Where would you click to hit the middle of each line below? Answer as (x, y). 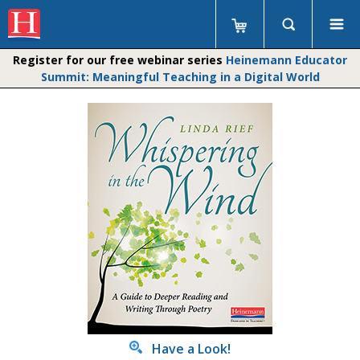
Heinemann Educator (286, 60)
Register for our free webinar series (119, 60)
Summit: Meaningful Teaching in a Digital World (180, 77)
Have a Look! (186, 349)
